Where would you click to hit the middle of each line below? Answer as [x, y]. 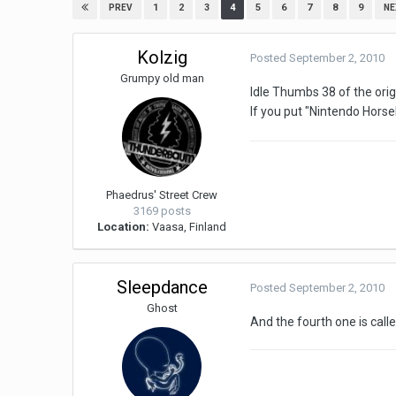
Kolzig [162, 58]
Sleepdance [162, 288]
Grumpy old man [162, 79]
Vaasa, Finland [188, 227]
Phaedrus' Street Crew [162, 195]
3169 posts [162, 211]
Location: [124, 227]
